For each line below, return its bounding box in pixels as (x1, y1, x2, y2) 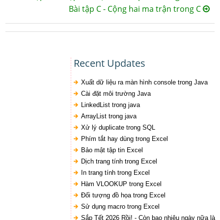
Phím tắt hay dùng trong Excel (81, 135, 168, 142)
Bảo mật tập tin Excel (81, 146, 143, 154)
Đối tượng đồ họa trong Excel (81, 191, 165, 199)
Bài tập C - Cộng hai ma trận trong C (68, 3, 203, 14)
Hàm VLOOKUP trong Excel (81, 180, 162, 188)
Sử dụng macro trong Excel (81, 202, 160, 210)
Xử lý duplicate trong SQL (81, 123, 155, 131)
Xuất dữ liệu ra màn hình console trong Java (81, 78, 208, 86)
